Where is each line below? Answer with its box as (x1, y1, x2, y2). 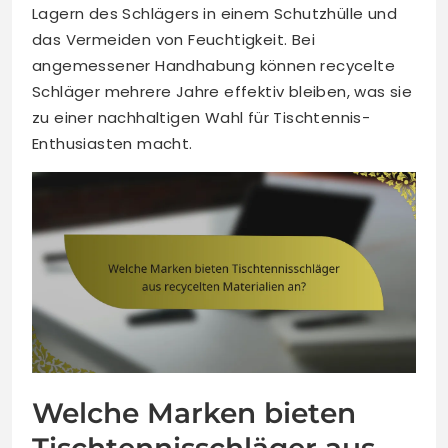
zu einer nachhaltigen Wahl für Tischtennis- (32, 106, 371, 128)
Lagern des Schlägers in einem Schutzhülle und (32, 2, 397, 24)
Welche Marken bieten (32, 396, 356, 431)
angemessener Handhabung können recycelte (32, 54, 395, 76)
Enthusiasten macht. (32, 132, 193, 154)
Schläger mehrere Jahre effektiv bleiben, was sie (32, 80, 413, 102)
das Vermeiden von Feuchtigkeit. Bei (32, 28, 315, 50)
